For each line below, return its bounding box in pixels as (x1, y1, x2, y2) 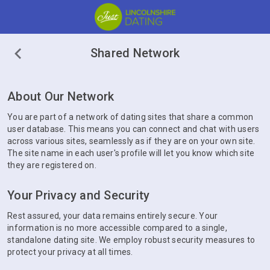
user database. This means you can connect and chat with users (7, 124, 260, 134)
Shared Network (90, 46, 180, 60)
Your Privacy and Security (7, 188, 150, 202)
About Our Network (7, 89, 115, 104)
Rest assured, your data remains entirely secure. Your (7, 211, 218, 221)
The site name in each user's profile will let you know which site (7, 148, 255, 158)
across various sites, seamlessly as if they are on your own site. (7, 136, 256, 146)
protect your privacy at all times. (7, 247, 133, 257)
